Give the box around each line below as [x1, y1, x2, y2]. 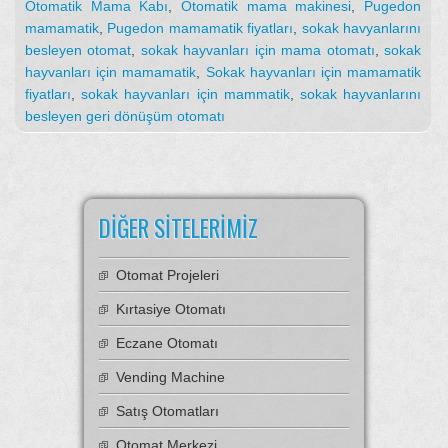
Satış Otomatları [116, 402, 219, 419]
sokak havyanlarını [301, 19, 422, 36]
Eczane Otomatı [116, 334, 218, 351]
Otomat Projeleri [116, 266, 219, 283]
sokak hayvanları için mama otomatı [140, 41, 375, 58]
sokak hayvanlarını [299, 85, 422, 102]
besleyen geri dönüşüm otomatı [25, 107, 225, 124]
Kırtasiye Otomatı [116, 300, 226, 317]
